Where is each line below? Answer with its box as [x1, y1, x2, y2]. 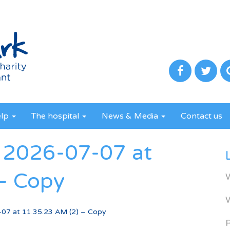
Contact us [181, 111, 222, 121]
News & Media [102, 111, 160, 121]
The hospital [31, 111, 81, 121]
